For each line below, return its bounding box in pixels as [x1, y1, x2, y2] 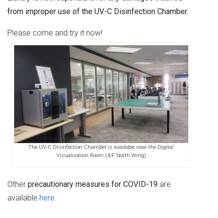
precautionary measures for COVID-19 [28, 179, 158, 189]
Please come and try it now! [7, 28, 102, 37]
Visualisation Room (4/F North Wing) [56, 152, 146, 159]
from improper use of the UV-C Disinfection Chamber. [7, 7, 188, 16]
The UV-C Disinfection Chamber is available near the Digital [28, 144, 174, 150]
